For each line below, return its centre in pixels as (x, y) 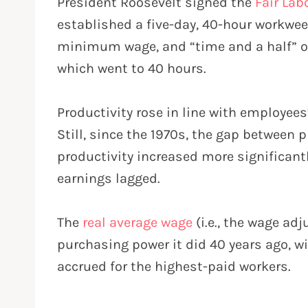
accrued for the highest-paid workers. (174, 266)
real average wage (137, 222)
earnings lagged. (109, 178)
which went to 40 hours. (132, 68)
